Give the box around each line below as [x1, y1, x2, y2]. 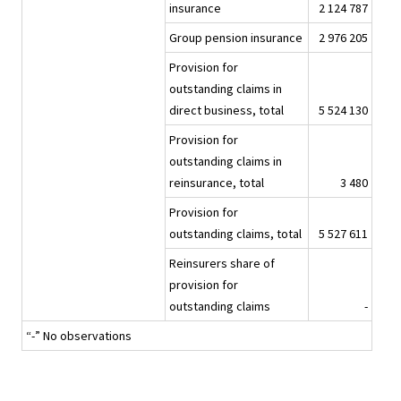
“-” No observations [26, 328, 132, 345]
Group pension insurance [169, 30, 303, 47]
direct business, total [169, 102, 284, 119]
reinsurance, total [169, 175, 264, 192]
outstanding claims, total [169, 226, 302, 243]
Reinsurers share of [169, 255, 275, 272]
